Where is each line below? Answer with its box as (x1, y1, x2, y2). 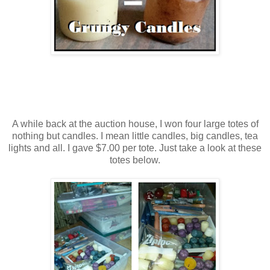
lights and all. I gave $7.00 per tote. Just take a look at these (8, 142, 262, 153)
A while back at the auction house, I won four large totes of (11, 118, 259, 129)
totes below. (110, 154, 160, 165)
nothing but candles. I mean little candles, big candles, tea (12, 130, 258, 141)
